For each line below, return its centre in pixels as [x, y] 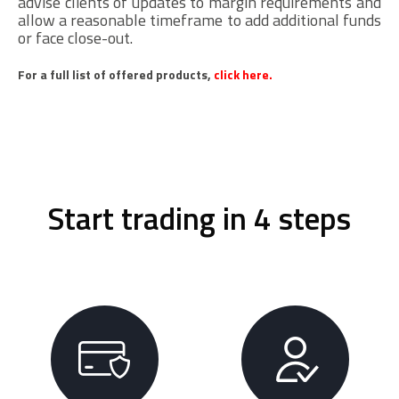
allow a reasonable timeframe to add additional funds [199, 20]
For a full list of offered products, [116, 75]
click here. [243, 75]
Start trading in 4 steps [199, 219]
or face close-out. [75, 38]
